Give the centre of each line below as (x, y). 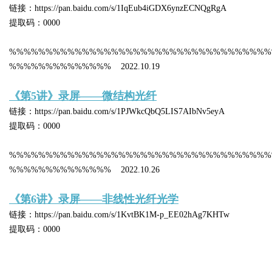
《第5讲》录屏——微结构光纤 (83, 96)
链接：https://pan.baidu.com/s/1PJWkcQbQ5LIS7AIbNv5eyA (117, 111)
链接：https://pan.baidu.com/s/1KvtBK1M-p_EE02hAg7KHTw (119, 215)
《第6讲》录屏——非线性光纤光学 (94, 199)
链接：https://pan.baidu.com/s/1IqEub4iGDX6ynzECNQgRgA (118, 8)
